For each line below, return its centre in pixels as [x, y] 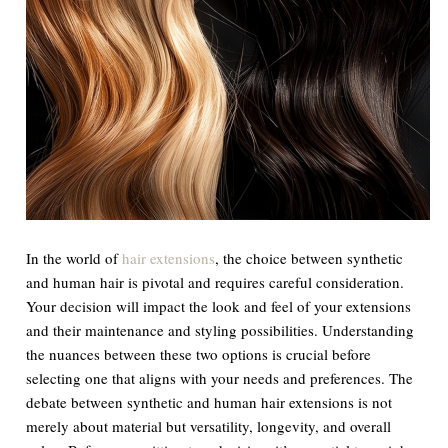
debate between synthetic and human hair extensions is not [209, 401]
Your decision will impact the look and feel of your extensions [219, 305]
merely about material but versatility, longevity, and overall [209, 425]
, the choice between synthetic [309, 257]
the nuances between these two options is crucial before [199, 353]
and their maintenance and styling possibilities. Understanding [220, 329]
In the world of [74, 257]
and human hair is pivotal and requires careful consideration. [215, 281]
